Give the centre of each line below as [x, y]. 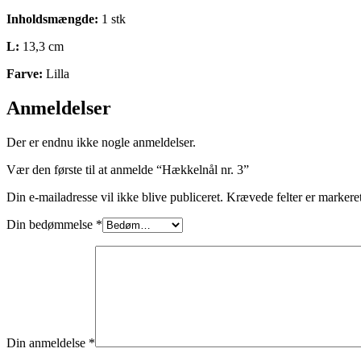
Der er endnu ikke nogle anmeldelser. [101, 142]
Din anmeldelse [48, 342]
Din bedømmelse [51, 224]
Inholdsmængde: [52, 19]
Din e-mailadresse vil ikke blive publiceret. [115, 197]
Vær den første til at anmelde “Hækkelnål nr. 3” [128, 169]
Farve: [25, 73]
